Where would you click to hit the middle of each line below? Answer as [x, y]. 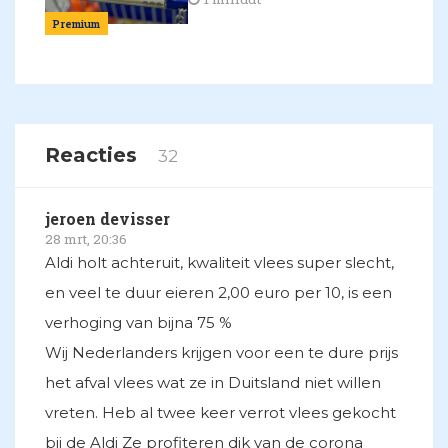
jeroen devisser [107, 219]
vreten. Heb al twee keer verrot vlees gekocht [220, 413]
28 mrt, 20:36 [86, 239]
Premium [76, 24]
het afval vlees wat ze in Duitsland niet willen [213, 383]
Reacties [94, 155]
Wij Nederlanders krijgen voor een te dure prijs [221, 353]
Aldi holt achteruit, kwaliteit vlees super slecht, [219, 263]
